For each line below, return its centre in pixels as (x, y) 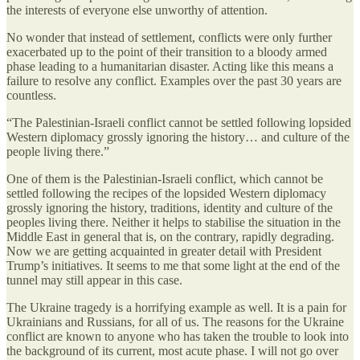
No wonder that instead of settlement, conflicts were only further (169, 37)
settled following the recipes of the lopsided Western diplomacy (166, 193)
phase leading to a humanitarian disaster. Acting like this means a (170, 66)
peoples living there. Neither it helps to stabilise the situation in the (174, 222)
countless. (31, 95)
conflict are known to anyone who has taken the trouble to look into (178, 336)
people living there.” (58, 151)
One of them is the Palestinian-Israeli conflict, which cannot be (165, 178)
